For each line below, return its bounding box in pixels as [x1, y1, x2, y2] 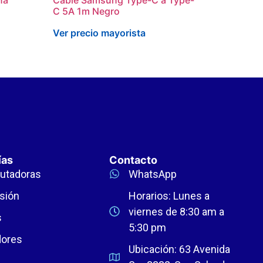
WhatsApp [128, 167, 177, 180]
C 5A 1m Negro [53, 5, 120, 17]
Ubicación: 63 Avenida [128, 242, 230, 255]
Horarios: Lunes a [128, 189, 210, 202]
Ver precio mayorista [53, 26, 146, 39]
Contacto [109, 153, 157, 166]
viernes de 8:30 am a [128, 205, 224, 218]
